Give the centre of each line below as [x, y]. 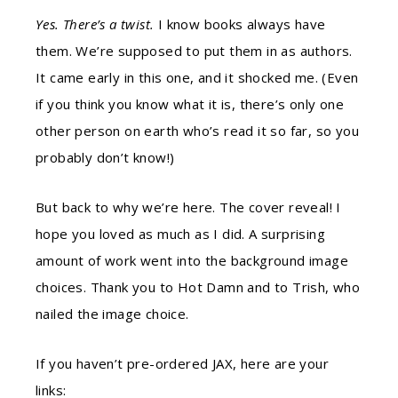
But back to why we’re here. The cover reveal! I [188, 207]
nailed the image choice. [112, 314]
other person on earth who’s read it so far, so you [197, 131]
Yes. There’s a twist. [95, 24]
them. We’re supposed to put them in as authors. [194, 51]
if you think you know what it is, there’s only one [190, 104]
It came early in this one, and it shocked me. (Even [197, 77]
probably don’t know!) [105, 157]
